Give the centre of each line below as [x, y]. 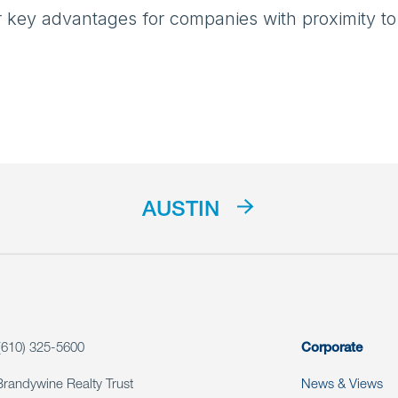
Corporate [332, 349]
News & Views [342, 386]
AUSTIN [181, 212]
